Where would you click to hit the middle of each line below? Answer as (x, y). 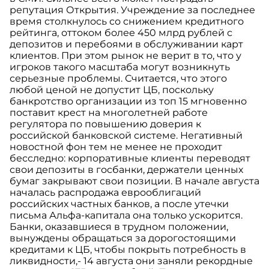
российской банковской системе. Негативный (126, 136)
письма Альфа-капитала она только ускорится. (126, 216)
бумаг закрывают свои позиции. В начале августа (134, 181)
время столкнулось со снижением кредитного (127, 22)
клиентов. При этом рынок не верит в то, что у (125, 56)
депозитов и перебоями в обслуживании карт (126, 44)
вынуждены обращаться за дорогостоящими (123, 238)
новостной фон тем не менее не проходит (116, 147)
